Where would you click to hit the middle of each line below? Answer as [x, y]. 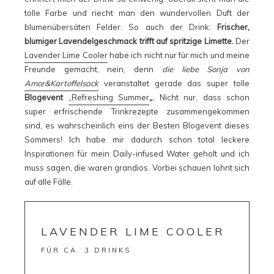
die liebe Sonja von [206, 69]
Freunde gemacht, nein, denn [93, 69]
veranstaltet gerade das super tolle [174, 83]
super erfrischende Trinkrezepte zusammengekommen [137, 111]
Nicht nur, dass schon [202, 97]
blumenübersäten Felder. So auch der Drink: [121, 27]
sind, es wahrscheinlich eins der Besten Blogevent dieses [137, 125]
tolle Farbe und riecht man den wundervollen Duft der [137, 13]
